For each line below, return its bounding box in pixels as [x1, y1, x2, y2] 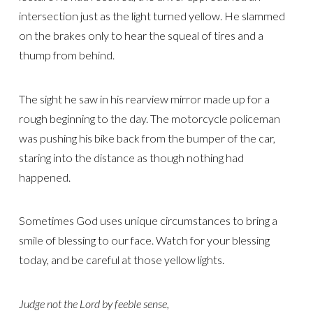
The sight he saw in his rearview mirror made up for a [18, 92, 270, 105]
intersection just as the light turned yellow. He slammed [18, 8, 285, 22]
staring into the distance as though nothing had [18, 150, 244, 164]
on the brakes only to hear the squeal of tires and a [18, 28, 263, 42]
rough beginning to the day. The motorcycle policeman [18, 111, 280, 125]
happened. [18, 170, 71, 184]
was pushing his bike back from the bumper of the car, [18, 131, 275, 145]
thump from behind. [18, 48, 115, 61]
